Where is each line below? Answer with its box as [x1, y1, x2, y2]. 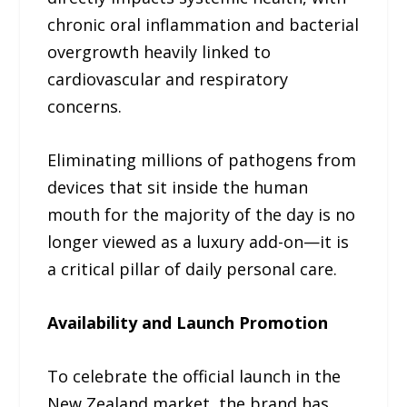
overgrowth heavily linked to [47, 41, 272, 64]
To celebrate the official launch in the [47, 364, 342, 387]
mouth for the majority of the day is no [47, 203, 356, 225]
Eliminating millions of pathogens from [47, 148, 357, 171]
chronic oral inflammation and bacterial [47, 14, 360, 36]
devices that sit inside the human [47, 175, 309, 198]
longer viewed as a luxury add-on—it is [47, 230, 350, 253]
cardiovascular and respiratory [47, 68, 289, 91]
